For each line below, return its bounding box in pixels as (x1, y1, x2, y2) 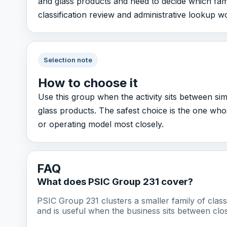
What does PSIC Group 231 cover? (37, 176, 193, 188)
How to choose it (37, 75, 138, 90)
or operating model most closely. (37, 119, 164, 129)
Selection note (43, 56, 92, 64)
